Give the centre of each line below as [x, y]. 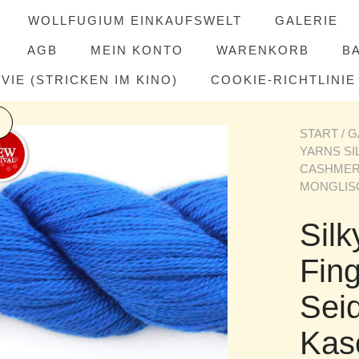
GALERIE [307, 20]
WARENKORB [263, 50]
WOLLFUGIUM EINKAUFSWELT [135, 20]
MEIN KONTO [137, 50]
